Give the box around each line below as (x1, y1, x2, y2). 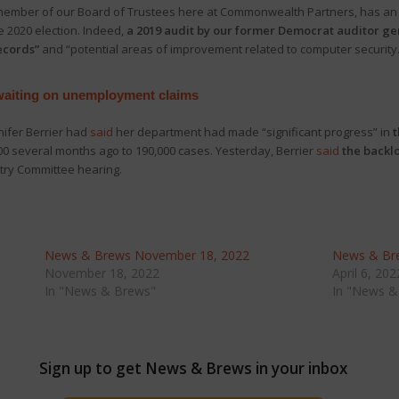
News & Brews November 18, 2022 (44, 247, 249, 264)
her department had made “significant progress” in (112, 124, 393, 140)
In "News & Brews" (44, 282, 156, 299)
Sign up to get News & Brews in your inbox (38, 358, 347, 379)
